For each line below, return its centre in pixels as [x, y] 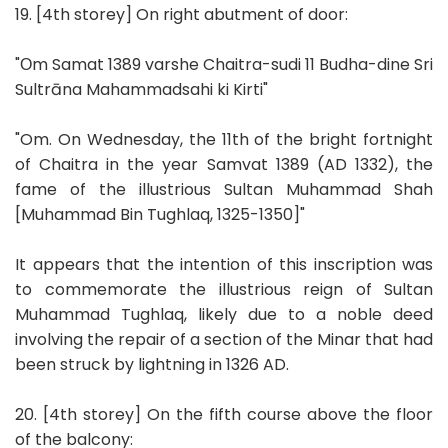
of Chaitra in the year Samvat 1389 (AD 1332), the [224, 164]
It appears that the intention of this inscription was [224, 264]
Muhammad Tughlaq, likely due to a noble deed [224, 314]
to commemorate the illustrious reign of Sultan [224, 289]
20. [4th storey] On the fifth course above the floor [224, 414]
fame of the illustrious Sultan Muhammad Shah [224, 189]
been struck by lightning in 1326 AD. [152, 364]
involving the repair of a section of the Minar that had [224, 339]
